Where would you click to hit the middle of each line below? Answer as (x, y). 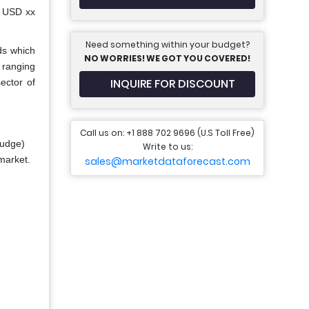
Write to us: (167, 147)
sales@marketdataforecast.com (167, 161)
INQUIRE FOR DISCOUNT (173, 84)
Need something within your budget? (167, 44)
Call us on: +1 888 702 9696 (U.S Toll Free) (167, 133)
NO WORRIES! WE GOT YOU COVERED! (167, 58)
